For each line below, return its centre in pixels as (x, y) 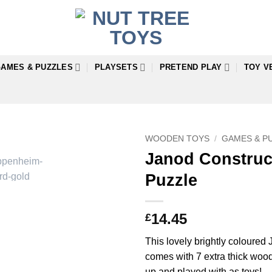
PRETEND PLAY (191, 67)
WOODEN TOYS (177, 139)
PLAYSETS (116, 67)
